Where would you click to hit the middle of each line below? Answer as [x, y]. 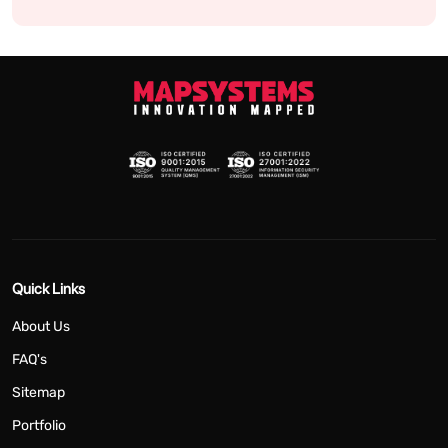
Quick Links [48, 288]
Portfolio [39, 425]
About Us [41, 326]
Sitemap [38, 392]
